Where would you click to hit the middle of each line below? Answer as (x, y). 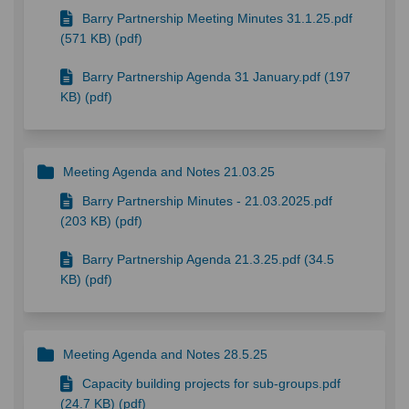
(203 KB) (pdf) (101, 220)
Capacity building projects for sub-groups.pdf (211, 383)
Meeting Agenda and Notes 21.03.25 (169, 171)
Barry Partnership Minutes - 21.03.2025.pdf (207, 200)
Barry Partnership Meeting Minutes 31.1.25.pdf (217, 18)
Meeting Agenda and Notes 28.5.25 (165, 354)
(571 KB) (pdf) (101, 38)
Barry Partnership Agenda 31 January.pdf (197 (216, 76)
